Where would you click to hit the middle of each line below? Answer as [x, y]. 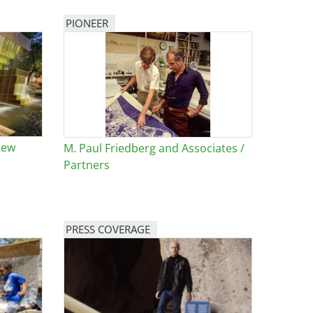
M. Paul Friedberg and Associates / [154, 148]
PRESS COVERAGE [108, 229]
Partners [87, 165]
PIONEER [87, 23]
